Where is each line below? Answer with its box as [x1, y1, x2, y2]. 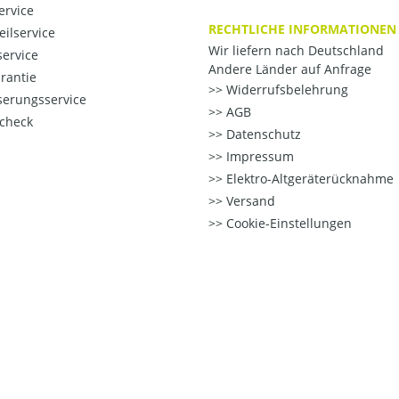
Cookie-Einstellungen [223, 215, 352, 232]
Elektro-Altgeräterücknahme [223, 170, 394, 188]
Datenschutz [223, 126, 301, 143]
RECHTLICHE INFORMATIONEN [208, 20, 396, 38]
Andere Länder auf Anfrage [208, 61, 371, 78]
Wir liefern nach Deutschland [208, 42, 384, 60]
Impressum [223, 148, 294, 166]
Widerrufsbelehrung [223, 81, 348, 99]
